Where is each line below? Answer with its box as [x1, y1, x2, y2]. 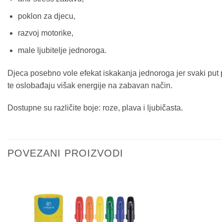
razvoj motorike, [17, 29, 73, 38]
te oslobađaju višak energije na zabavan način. [7, 81, 172, 90]
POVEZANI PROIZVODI [7, 148, 123, 159]
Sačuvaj [116, 203, 138, 210]
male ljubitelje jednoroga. [17, 46, 107, 55]
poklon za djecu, [17, 11, 75, 20]
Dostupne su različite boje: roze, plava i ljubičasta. [7, 104, 183, 112]
